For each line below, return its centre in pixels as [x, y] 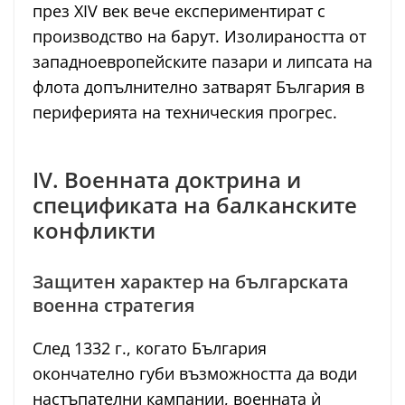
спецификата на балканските [195, 205]
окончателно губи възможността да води [195, 374]
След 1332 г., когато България [150, 348]
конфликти [94, 231]
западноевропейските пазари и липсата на [202, 62]
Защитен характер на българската [191, 282]
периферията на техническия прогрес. [185, 113]
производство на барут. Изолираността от [199, 37]
